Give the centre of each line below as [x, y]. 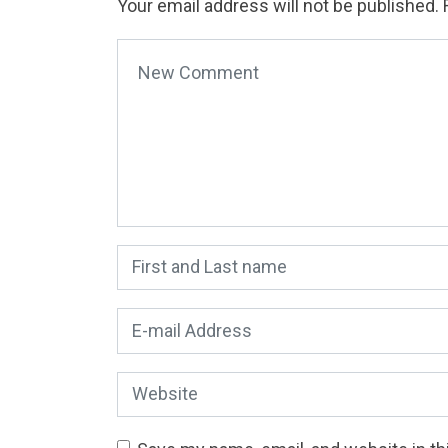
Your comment [175, 52]
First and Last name [193, 258]
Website [149, 385]
